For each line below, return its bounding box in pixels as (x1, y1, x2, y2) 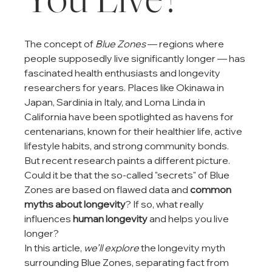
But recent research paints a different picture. (24, 154, 233, 166)
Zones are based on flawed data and (24, 183, 191, 195)
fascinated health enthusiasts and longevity (24, 66, 223, 79)
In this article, (24, 241, 84, 254)
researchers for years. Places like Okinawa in (24, 81, 226, 93)
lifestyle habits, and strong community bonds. (24, 139, 229, 152)
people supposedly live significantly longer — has (24, 52, 248, 64)
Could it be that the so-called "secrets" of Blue (24, 168, 232, 181)
